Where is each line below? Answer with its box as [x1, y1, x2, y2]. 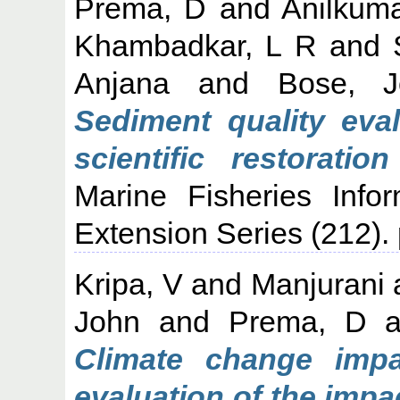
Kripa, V [74, 266, 183, 301]
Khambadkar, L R [74, 28, 317, 62]
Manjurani [250, 266, 385, 301]
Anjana [74, 65, 171, 100]
